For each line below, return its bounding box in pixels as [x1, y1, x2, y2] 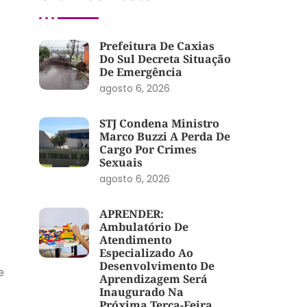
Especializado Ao [99, 245, 193, 260]
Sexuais [99, 154, 143, 170]
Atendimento [99, 232, 172, 247]
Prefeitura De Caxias [99, 38, 214, 53]
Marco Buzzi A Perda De [99, 128, 230, 144]
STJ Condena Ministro [99, 115, 219, 131]
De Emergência [99, 64, 182, 79]
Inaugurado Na [99, 284, 184, 299]
